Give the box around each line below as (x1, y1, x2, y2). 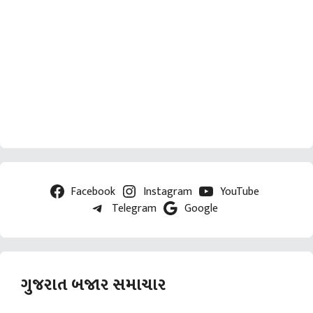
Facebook (71, 182, 116, 201)
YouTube (219, 182, 259, 201)
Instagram (143, 182, 192, 201)
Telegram (112, 199, 157, 218)
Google (184, 199, 218, 218)
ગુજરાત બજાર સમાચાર (21, 271, 166, 300)
